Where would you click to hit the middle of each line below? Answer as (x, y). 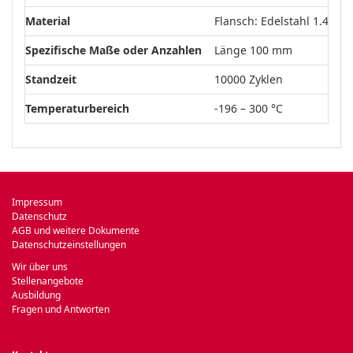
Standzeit (51, 79)
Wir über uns (40, 267)
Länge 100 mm (253, 50)
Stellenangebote (48, 281)
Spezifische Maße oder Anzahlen (113, 50)
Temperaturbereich (77, 108)
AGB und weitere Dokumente (76, 230)
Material (48, 21)
